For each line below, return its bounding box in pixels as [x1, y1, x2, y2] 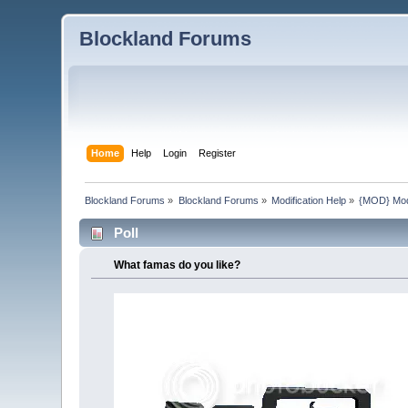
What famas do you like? [113, 258, 240, 271]
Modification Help [271, 194, 347, 206]
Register [198, 147, 236, 158]
